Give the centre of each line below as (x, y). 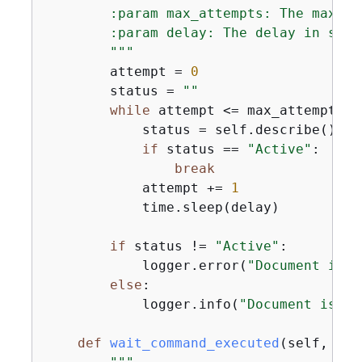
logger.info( (142, 304)
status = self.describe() (190, 130)
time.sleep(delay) (162, 207)
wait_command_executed (194, 343)
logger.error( (146, 265)
